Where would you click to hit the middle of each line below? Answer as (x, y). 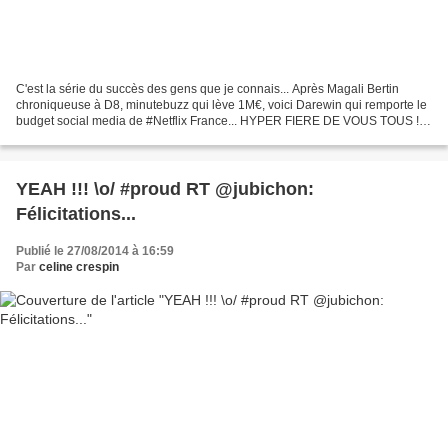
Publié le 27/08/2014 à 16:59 (95, 250)
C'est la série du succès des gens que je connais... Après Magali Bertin (207, 88)
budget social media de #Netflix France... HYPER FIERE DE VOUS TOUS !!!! (222, 120)
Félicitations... (76, 213)
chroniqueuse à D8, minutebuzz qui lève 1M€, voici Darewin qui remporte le (221, 104)
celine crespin (79, 266)
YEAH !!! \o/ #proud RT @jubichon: (165, 188)
